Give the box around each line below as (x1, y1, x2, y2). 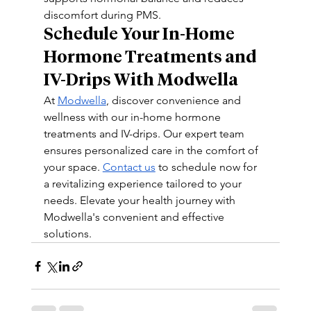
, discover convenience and (106, 94, 244, 107)
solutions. (43, 227, 92, 240)
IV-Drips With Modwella (43, 72, 241, 89)
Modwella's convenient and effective (43, 210, 227, 224)
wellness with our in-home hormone (43, 110, 224, 124)
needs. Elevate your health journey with (43, 194, 238, 207)
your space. (43, 160, 103, 174)
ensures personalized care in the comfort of (43, 144, 261, 157)
